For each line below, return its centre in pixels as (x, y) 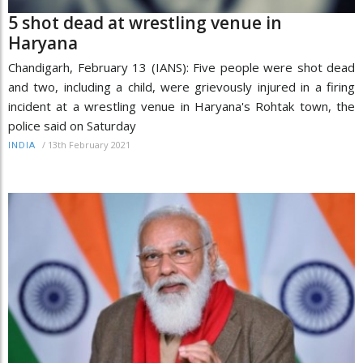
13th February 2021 (89, 145)
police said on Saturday (72, 126)
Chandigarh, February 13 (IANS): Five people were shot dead (181, 68)
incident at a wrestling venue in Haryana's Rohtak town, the (181, 107)
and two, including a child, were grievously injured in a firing (181, 87)
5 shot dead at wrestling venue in (145, 23)
